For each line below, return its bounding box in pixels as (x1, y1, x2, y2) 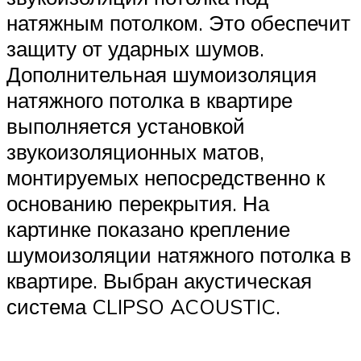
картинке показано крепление (6, 215, 290, 242)
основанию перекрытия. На (6, 189, 269, 216)
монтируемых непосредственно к (6, 164, 325, 190)
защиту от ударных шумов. (6, 35, 264, 61)
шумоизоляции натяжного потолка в (6, 241, 351, 268)
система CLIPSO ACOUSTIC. (6, 293, 280, 319)
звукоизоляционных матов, (6, 138, 264, 164)
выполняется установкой (6, 112, 245, 139)
